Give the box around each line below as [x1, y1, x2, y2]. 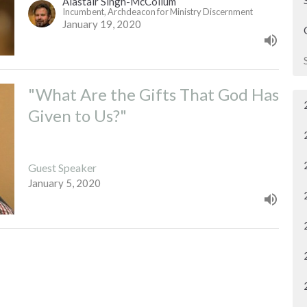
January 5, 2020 [27, 177, 101, 190]
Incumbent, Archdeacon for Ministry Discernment [62, 5, 253, 17]
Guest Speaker [27, 161, 97, 175]
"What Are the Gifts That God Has [27, 84, 279, 104]
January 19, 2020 [62, 17, 141, 30]
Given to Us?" [27, 105, 127, 125]
